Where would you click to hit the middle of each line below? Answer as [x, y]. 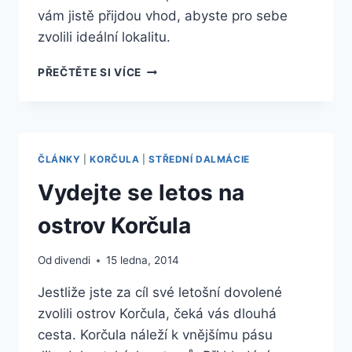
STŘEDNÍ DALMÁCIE [199, 159]
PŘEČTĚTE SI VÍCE [90, 72]
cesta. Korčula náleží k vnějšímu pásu [155, 335]
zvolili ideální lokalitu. [104, 37]
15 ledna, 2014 [143, 260]
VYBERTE [167, 68]
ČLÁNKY [59, 159]
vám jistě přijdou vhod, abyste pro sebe [163, 15]
